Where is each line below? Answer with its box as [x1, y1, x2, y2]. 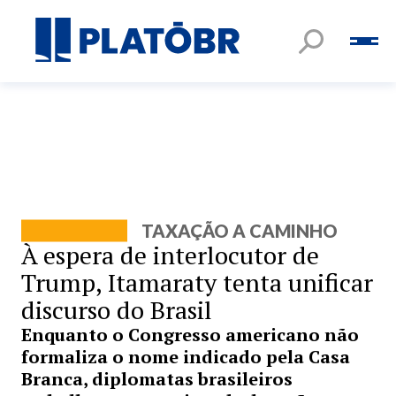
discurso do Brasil [21, 293, 212, 326]
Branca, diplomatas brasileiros [21, 367, 293, 391]
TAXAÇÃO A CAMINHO [141, 220, 338, 241]
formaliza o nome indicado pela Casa [21, 345, 350, 369]
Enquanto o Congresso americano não [21, 323, 359, 346]
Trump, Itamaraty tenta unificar [21, 266, 373, 299]
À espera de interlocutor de [21, 239, 319, 271]
